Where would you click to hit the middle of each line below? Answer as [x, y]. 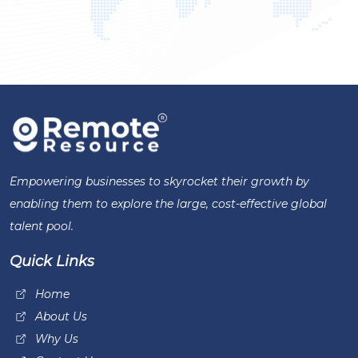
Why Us [57, 339]
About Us [61, 317]
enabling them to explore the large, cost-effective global [168, 204]
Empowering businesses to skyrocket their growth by [159, 182]
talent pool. [42, 227]
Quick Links [52, 262]
